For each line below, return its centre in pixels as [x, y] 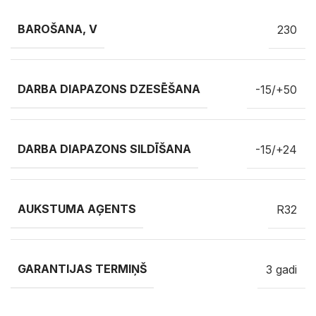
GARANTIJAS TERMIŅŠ [82, 269]
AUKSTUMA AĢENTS [77, 209]
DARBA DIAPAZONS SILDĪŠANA [104, 149]
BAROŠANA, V [57, 29]
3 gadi [281, 269]
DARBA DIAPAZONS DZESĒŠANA [109, 89]
